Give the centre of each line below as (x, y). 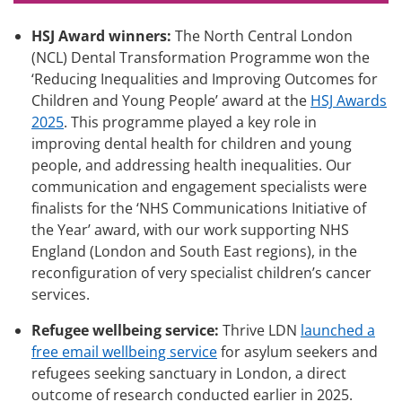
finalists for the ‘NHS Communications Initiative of (199, 208)
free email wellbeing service (124, 351)
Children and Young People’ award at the (171, 100)
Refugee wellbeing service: (125, 330)
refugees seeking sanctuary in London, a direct (189, 373)
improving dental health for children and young (192, 143)
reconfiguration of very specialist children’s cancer (201, 272)
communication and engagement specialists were (199, 186)
